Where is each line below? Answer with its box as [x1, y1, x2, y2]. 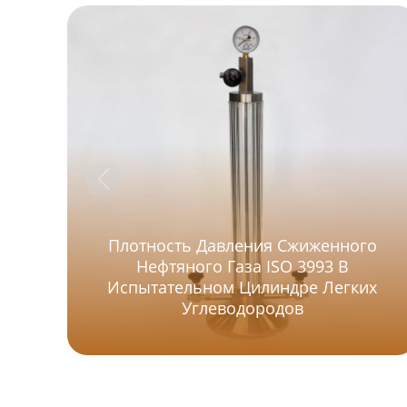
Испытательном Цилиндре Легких [107, 276, 378, 299]
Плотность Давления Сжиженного [107, 234, 377, 257]
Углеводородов [181, 297, 303, 320]
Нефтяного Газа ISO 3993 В [135, 255, 349, 278]
